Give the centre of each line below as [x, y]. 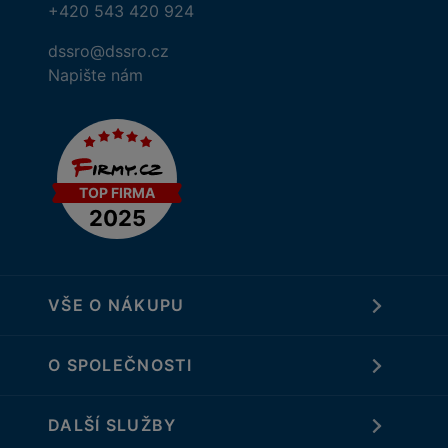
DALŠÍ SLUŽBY [112, 425]
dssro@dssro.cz [108, 51]
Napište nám [95, 75]
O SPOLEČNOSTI [120, 365]
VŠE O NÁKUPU [116, 305]
